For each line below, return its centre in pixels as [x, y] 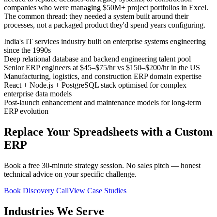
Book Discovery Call [36, 191]
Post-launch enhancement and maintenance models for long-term [102, 103]
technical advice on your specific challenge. [70, 174]
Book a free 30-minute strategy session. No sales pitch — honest [102, 166]
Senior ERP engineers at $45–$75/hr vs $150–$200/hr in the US [102, 68]
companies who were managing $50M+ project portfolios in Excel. [106, 8]
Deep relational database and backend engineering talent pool [97, 59]
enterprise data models [38, 94]
